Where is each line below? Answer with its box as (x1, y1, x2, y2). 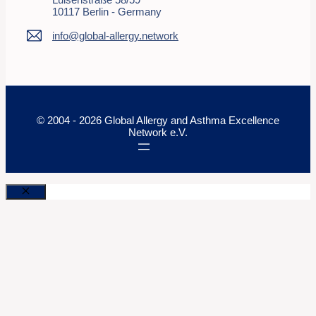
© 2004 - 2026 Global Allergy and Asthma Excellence (37, 114, 279, 126)
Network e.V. (128, 126, 188, 138)
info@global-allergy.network (52, 29, 178, 42)
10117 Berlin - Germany (52, 5, 162, 18)
